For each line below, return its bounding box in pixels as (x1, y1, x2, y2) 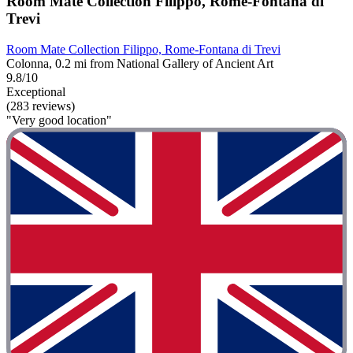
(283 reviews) (6, 99, 75, 113)
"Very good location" (6, 113, 112, 128)
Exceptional (6, 85, 65, 99)
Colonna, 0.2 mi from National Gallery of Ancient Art (6, 57, 273, 71)
